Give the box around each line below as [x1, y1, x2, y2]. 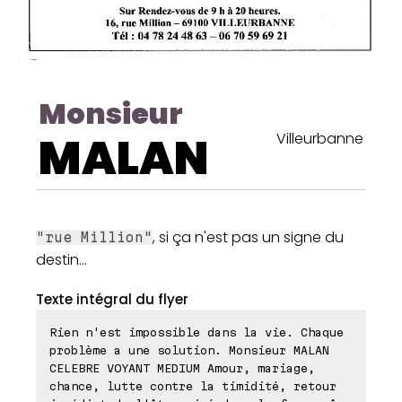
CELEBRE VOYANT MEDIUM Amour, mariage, [49, 362, 315, 375]
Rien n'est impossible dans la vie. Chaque [49, 326, 344, 339]
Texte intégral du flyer [36, 290, 188, 310]
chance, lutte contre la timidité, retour [49, 380, 336, 393]
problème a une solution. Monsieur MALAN [49, 344, 329, 357]
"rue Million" [36, 230, 153, 246]
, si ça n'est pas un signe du [153, 227, 344, 249]
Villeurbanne [276, 128, 363, 150]
